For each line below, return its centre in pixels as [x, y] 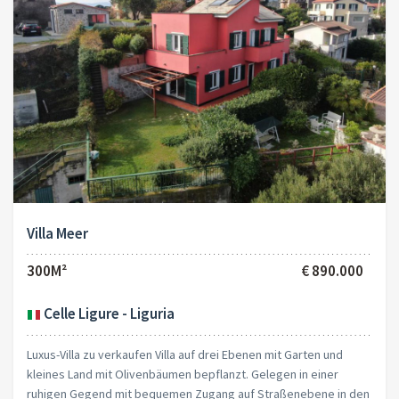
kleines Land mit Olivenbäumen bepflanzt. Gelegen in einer [183, 374]
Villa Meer [57, 234]
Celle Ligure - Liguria [108, 314]
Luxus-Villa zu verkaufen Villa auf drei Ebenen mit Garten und [185, 354]
